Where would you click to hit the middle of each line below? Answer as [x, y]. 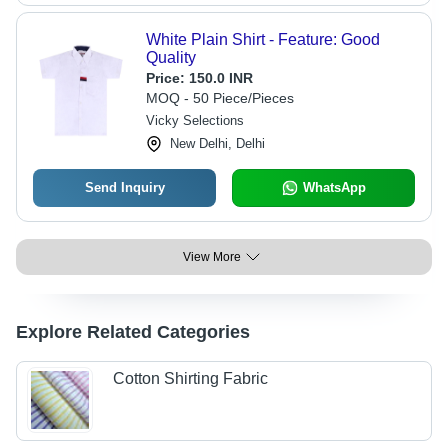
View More [212, 257]
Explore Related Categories [133, 332]
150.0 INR [220, 78]
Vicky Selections [194, 120]
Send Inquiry [124, 187]
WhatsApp [334, 187]
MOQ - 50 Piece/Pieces [219, 98]
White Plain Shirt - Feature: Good [262, 39]
